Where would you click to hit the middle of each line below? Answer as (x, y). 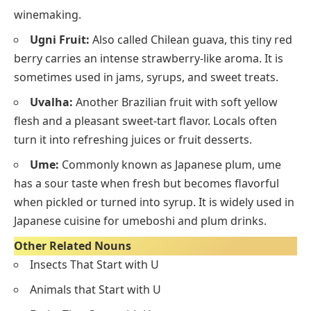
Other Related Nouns (73, 246)
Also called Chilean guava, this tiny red (191, 40)
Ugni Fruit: (60, 40)
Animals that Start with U (95, 290)
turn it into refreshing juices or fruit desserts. (133, 140)
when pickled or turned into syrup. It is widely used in (154, 202)
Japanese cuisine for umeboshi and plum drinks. (140, 221)
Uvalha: (51, 102)
